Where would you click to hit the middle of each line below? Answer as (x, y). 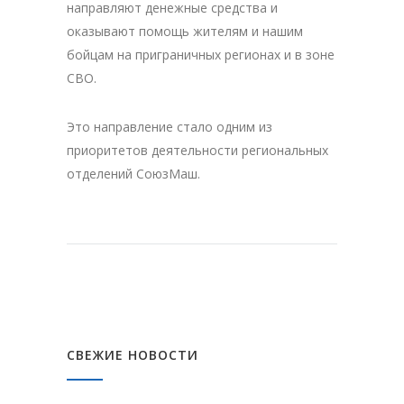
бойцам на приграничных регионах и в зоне (201, 54)
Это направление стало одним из (170, 126)
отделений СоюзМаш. (133, 173)
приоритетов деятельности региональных (197, 150)
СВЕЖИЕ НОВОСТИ (133, 354)
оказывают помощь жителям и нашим (185, 31)
